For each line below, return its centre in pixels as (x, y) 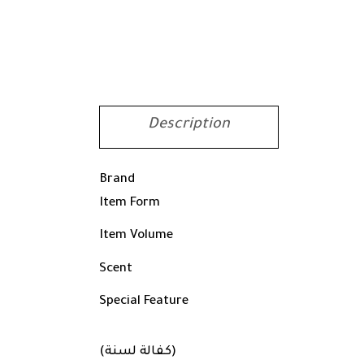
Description (189, 125)
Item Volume (136, 236)
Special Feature (144, 302)
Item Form (130, 204)
